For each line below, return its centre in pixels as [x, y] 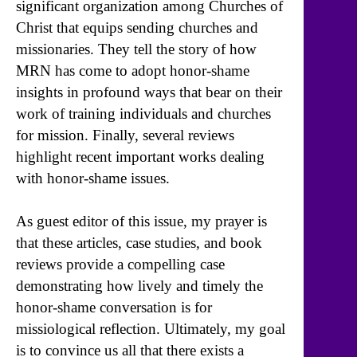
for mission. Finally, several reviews [125, 135]
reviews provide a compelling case [120, 264]
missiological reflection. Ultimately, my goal [151, 329]
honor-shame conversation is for [114, 307]
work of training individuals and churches [143, 113]
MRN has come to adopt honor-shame [133, 70]
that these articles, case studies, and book [139, 243]
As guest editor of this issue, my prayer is [141, 221]
